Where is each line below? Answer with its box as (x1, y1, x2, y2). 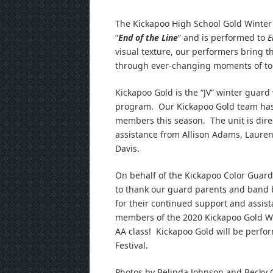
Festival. (115, 239, 148, 252)
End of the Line (118, 32, 178, 44)
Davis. (115, 143, 140, 155)
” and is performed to (178, 32, 268, 44)
